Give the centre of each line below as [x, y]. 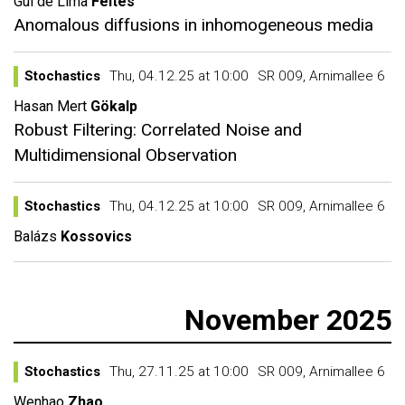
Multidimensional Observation [125, 155]
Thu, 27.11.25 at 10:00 [179, 372]
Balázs [35, 236]
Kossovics [96, 236]
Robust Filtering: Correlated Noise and [158, 130]
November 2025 [288, 320]
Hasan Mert [50, 106]
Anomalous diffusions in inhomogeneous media [193, 25]
